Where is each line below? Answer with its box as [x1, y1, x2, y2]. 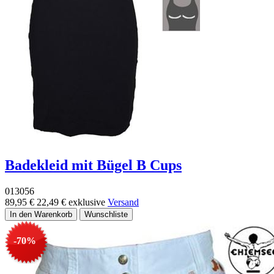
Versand [108, 197, 139, 208]
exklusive [68, 197, 108, 208]
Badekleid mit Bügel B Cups [5, 157, 182, 174]
